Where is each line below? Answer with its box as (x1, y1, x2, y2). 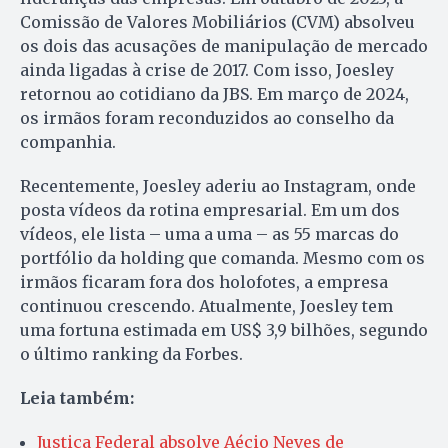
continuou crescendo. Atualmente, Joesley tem (20, 296, 393, 317)
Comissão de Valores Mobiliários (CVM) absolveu (20, 12, 415, 33)
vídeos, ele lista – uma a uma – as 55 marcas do (20, 224, 399, 245)
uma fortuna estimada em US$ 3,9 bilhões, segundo (20, 320, 428, 341)
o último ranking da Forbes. (20, 344, 247, 365)
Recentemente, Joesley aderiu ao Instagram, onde (20, 176, 416, 197)
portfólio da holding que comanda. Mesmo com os (20, 248, 425, 269)
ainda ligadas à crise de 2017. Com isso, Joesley (20, 60, 394, 81)
